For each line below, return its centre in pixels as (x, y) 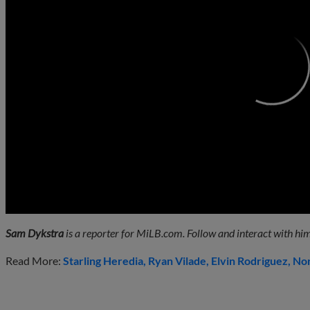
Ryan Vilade (177, 261)
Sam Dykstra (35, 233)
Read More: (34, 261)
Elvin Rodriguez (249, 261)
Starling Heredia (103, 261)
